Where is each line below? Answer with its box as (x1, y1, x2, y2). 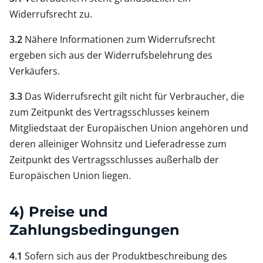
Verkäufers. (9, 64, 60, 77)
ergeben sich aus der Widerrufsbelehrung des (9, 48, 213, 62)
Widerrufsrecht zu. (9, 7, 92, 21)
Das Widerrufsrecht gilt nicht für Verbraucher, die (22, 89, 244, 103)
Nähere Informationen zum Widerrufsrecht (22, 32, 215, 46)
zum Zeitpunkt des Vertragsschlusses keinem (9, 105, 210, 119)
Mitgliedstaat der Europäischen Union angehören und (9, 121, 248, 134)
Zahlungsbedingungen (9, 221, 180, 238)
